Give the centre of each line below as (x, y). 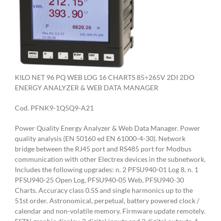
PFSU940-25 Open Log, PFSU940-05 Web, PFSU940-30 (99, 180)
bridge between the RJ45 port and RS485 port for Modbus (103, 148)
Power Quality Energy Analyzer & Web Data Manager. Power (108, 128)
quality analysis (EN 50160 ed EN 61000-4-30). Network (100, 138)
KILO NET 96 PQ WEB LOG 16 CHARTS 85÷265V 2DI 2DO (105, 77)
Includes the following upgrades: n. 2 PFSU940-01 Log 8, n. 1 (107, 169)
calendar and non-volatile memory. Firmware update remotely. (110, 211)
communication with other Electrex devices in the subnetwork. (110, 159)
